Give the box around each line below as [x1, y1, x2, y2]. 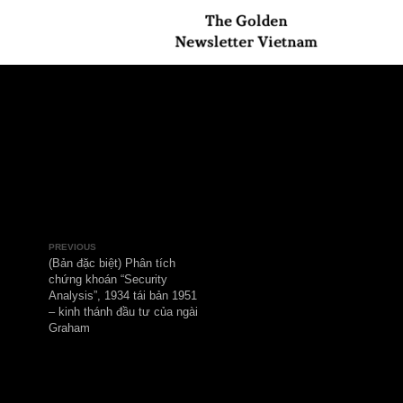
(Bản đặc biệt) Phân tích [54, 285, 195, 300]
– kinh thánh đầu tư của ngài [54, 339, 220, 354]
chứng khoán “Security [54, 303, 186, 318]
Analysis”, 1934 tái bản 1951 [54, 321, 219, 336]
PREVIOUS [54, 268, 107, 280]
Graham [54, 357, 101, 372]
